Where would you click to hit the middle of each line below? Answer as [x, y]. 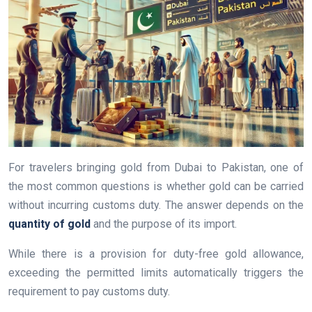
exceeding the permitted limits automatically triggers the [156, 273]
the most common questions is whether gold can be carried [156, 187]
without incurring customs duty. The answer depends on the [156, 205]
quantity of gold [49, 224]
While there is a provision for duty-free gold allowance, [156, 254]
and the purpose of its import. [164, 224]
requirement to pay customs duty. [89, 292]
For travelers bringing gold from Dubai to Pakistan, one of [156, 168]
